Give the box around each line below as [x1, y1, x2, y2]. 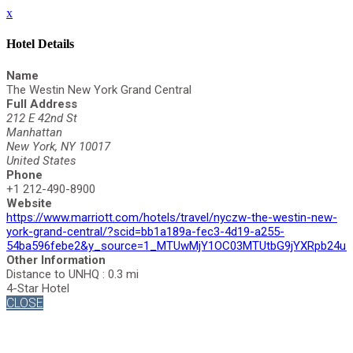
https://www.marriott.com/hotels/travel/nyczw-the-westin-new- [6, 210, 337, 225]
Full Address [6, 96, 77, 111]
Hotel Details [6, 37, 74, 51]
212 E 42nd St [6, 110, 77, 125]
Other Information [6, 252, 106, 267]
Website [6, 195, 52, 210]
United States [6, 153, 76, 168]
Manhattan [6, 124, 62, 139]
